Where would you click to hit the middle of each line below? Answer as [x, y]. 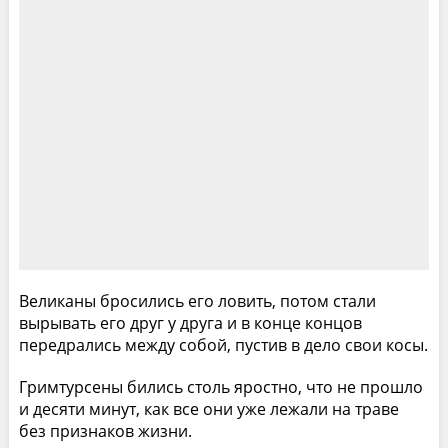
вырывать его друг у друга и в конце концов [190, 322]
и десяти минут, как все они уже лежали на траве [208, 408]
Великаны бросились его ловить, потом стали [197, 300]
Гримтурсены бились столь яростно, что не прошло [220, 386]
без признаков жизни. [105, 430]
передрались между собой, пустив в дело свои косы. [223, 344]
